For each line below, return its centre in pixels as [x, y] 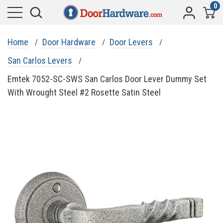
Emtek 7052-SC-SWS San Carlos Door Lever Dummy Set [107, 79]
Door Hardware [69, 42]
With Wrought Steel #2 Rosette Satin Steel [84, 92]
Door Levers [131, 42]
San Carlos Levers [40, 60]
